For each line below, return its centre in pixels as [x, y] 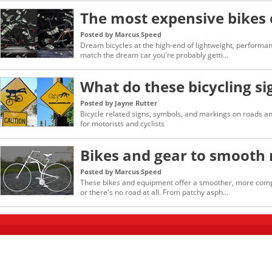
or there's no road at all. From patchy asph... [154, 192]
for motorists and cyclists [122, 124]
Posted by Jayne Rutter [119, 103]
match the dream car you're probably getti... [154, 55]
